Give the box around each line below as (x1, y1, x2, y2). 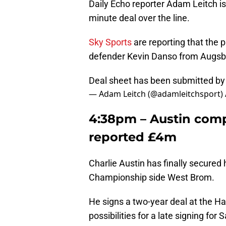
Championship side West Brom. (89, 172, 214, 183)
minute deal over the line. (89, 12, 190, 23)
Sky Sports (89, 36, 132, 47)
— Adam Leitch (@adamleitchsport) (89, 88, 225, 99)
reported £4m (89, 129, 177, 144)
